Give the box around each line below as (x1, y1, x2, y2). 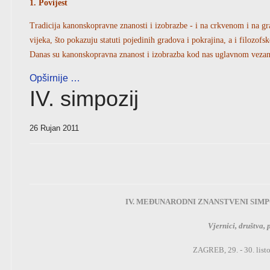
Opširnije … (30, 73, 80, 83)
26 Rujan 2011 (30, 124, 79, 133)
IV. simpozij (30, 86, 139, 111)
